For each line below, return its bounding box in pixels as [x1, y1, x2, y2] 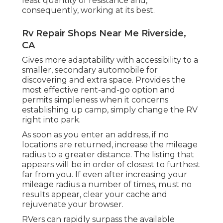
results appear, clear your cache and [22, 190, 167, 200]
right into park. [22, 115, 81, 125]
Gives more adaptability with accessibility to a [22, 55, 198, 65]
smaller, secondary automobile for [22, 65, 158, 75]
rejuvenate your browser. [22, 200, 123, 210]
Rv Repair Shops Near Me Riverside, [22, 28, 186, 39]
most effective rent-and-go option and [22, 85, 175, 95]
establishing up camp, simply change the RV [22, 105, 198, 115]
